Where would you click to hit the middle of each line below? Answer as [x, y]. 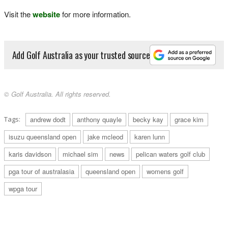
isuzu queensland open [42, 137]
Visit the [18, 14]
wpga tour [23, 189]
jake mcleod [105, 137]
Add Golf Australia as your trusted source [81, 55]
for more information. [95, 14]
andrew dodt [48, 120]
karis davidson [30, 154]
